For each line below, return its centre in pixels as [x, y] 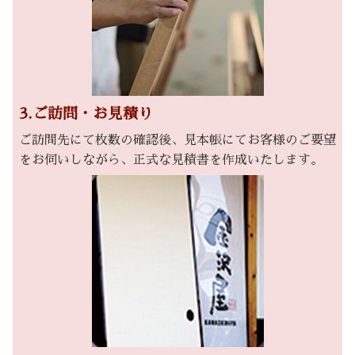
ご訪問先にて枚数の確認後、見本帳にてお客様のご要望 [177, 140]
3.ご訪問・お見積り [86, 113]
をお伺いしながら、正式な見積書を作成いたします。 [171, 160]
